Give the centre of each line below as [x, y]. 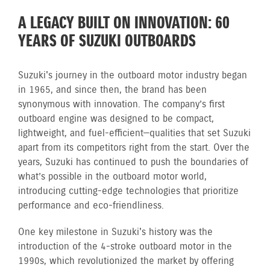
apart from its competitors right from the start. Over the [134, 148]
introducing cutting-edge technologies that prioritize [128, 191]
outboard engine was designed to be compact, [116, 119]
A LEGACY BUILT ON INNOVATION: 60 [124, 24]
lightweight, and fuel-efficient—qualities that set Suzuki [134, 133]
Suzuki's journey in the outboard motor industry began [133, 76]
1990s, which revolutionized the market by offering [126, 261]
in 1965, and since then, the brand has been [112, 90]
